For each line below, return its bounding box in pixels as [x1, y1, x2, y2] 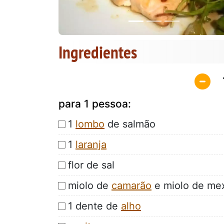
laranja [75, 138, 106, 150]
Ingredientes [58, 40, 137, 64]
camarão [111, 179, 151, 191]
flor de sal [68, 158, 114, 171]
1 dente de [68, 199, 121, 212]
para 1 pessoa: [58, 97, 131, 110]
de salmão [104, 117, 155, 130]
